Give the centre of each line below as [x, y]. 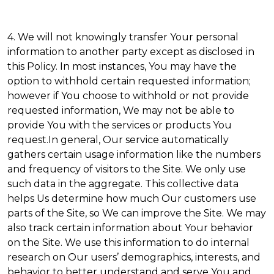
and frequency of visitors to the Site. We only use [127, 169]
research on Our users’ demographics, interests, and [134, 257]
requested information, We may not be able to [121, 110]
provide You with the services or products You [120, 125]
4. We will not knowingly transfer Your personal [123, 37]
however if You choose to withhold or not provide [128, 96]
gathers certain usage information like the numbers [134, 154]
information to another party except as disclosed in [131, 52]
